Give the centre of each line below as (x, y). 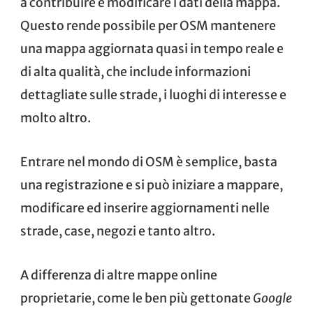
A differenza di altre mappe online (119, 276)
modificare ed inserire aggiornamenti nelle (145, 209)
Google (272, 299)
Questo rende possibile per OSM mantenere (148, 26)
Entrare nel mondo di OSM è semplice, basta (149, 162)
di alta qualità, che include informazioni (136, 72)
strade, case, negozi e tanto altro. (118, 232)
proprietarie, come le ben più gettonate (137, 299)
